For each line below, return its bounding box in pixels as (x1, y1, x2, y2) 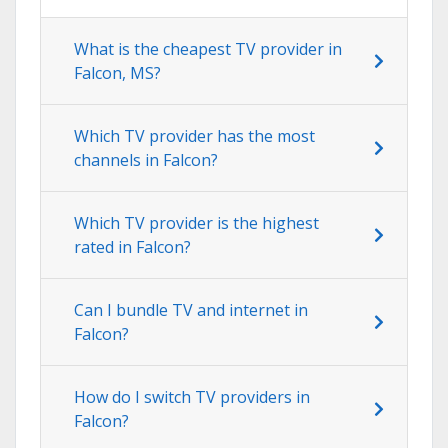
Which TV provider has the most (74, 124, 315, 147)
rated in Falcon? (74, 235, 191, 258)
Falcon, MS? (74, 61, 161, 84)
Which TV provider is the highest (74, 211, 319, 234)
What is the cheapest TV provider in (74, 37, 342, 60)
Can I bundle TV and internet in (74, 298, 308, 321)
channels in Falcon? (74, 148, 218, 171)
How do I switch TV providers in (74, 385, 310, 408)
